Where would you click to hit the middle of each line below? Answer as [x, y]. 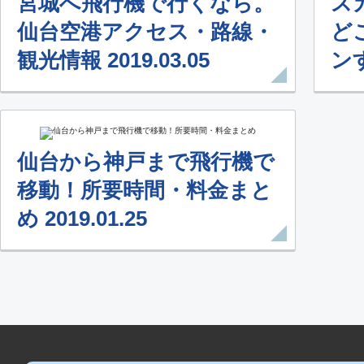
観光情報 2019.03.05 [113, 60]
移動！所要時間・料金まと [145, 190]
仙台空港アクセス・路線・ [145, 31]
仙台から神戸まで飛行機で [146, 161]
